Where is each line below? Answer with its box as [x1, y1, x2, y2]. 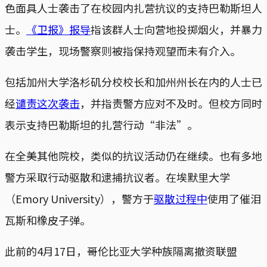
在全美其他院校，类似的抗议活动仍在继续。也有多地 [5, 147, 262, 163]
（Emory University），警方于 [5, 190, 154, 206]
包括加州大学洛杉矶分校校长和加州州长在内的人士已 [5, 73, 262, 89]
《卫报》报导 [26, 21, 91, 37]
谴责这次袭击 [15, 95, 80, 111]
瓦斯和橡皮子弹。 [5, 212, 91, 228]
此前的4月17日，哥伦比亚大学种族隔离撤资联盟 [5, 243, 237, 259]
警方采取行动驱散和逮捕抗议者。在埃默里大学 [5, 169, 230, 185]
